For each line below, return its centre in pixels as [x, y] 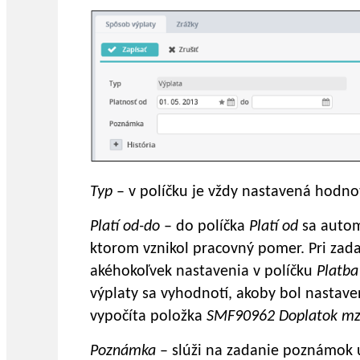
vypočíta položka [148, 316]
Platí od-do [125, 226]
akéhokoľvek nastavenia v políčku [203, 271]
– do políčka [205, 226]
